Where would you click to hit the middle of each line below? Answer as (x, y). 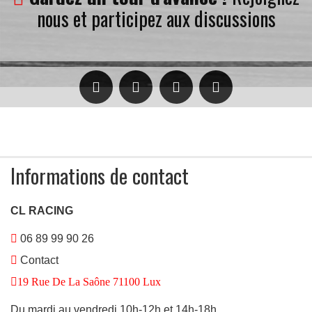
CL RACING (42, 210)
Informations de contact (100, 175)
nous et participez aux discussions (156, 18)
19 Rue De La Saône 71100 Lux (89, 281)
